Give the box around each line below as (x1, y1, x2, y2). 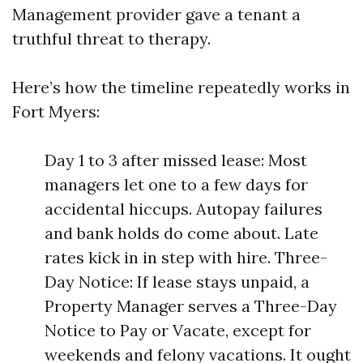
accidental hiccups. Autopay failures (45, 199, 322, 219)
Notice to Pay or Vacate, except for (45, 320, 311, 340)
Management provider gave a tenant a (12, 4, 301, 24)
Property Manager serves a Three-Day (45, 296, 337, 316)
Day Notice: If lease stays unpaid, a (45, 271, 310, 292)
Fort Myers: (12, 101, 100, 122)
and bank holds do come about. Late (45, 223, 318, 243)
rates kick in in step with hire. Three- (45, 247, 327, 267)
